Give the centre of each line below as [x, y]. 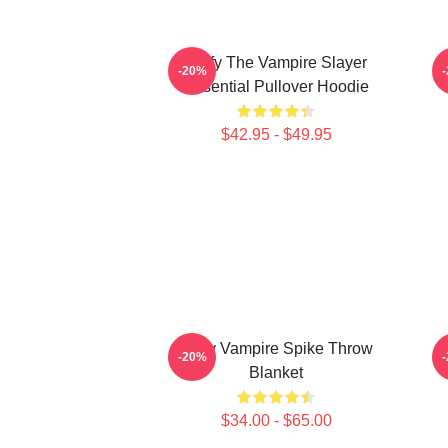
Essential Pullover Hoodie [276, 86]
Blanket [276, 372]
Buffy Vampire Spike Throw [276, 348]
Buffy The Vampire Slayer [276, 62]
